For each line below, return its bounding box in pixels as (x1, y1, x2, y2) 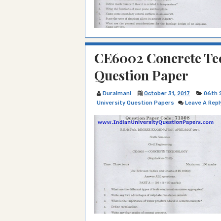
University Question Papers (97, 100, 174, 106)
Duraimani (103, 90, 131, 97)
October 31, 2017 (144, 90, 190, 97)
